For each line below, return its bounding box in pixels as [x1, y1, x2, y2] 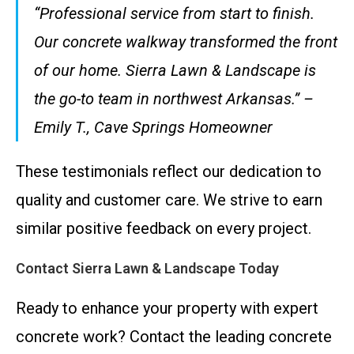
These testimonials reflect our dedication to [16, 162, 322, 181]
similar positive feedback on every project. [16, 219, 311, 238]
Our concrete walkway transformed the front [34, 32, 337, 51]
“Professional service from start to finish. [34, 4, 314, 23]
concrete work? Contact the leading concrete [16, 327, 332, 346]
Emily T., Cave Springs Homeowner [34, 118, 273, 137]
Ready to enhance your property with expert [16, 299, 318, 318]
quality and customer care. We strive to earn [16, 190, 322, 209]
